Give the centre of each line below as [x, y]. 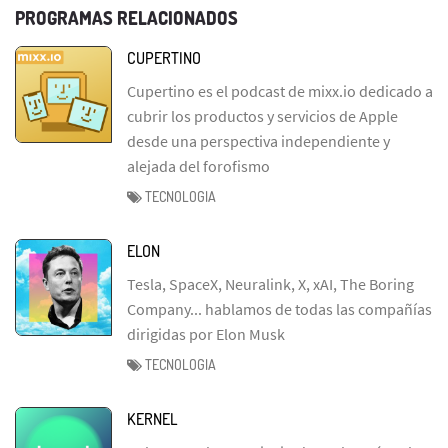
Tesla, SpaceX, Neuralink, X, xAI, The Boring [270, 283]
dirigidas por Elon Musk [206, 333]
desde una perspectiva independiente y [258, 140]
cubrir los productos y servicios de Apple [262, 115]
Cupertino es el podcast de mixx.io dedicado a [280, 90]
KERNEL [152, 418]
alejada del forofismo [198, 165]
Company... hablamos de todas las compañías [279, 308]
